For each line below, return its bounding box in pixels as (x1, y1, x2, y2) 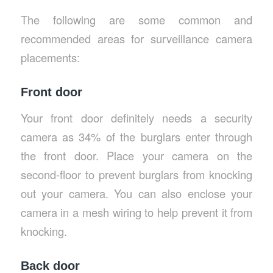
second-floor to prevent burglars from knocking (20, 166, 253, 182)
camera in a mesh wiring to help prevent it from (20, 204, 253, 220)
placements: (20, 49, 80, 66)
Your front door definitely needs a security (20, 109, 253, 126)
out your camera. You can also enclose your (20, 185, 253, 201)
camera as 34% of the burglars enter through (20, 128, 253, 144)
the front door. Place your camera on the (20, 147, 253, 163)
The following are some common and (20, 12, 253, 28)
